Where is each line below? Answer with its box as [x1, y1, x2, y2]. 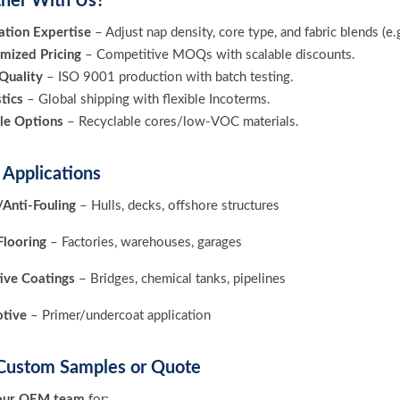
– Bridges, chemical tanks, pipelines [75, 272, 286, 286]
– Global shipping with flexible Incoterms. [23, 93, 271, 106]
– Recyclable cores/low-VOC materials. [63, 115, 299, 129]
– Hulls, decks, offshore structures [76, 199, 279, 212]
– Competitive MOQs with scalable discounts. [81, 48, 355, 62]
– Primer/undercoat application [27, 309, 211, 322]
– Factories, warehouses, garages [46, 236, 242, 249]
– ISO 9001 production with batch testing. [43, 71, 294, 84]
